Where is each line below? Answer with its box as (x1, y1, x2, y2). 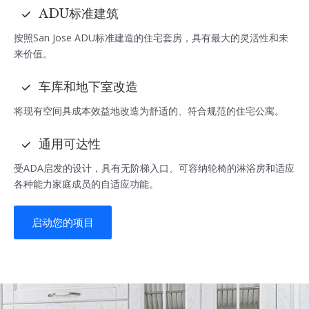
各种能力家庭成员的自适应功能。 (14, 177, 159, 190)
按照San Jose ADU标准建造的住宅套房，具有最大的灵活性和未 (14, 30, 288, 44)
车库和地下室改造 (39, 79, 138, 95)
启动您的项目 (32, 215, 94, 229)
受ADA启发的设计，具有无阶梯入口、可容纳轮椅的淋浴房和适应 (14, 161, 295, 175)
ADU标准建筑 (39, 6, 119, 22)
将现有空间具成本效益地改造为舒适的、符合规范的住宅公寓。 (14, 103, 284, 117)
